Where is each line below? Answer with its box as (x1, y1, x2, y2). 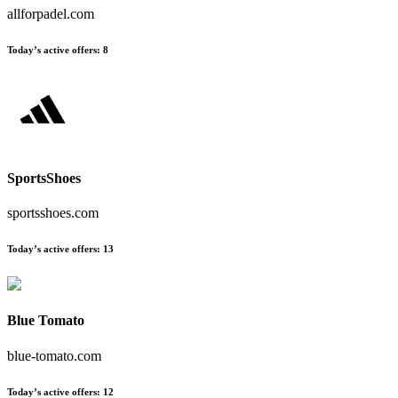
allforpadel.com (7, 5, 94, 21)
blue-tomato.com (7, 347, 101, 363)
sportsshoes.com (7, 205, 99, 221)
